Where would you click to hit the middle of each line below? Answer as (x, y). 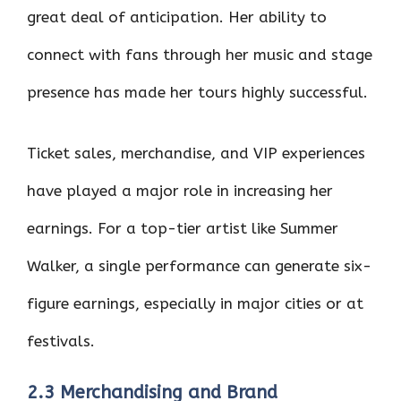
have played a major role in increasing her (180, 190)
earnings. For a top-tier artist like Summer (183, 228)
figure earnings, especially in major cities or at (195, 303)
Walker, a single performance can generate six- (199, 265)
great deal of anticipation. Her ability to (177, 17)
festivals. (61, 341)
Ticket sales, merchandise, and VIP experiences (196, 153)
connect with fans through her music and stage (200, 55)
